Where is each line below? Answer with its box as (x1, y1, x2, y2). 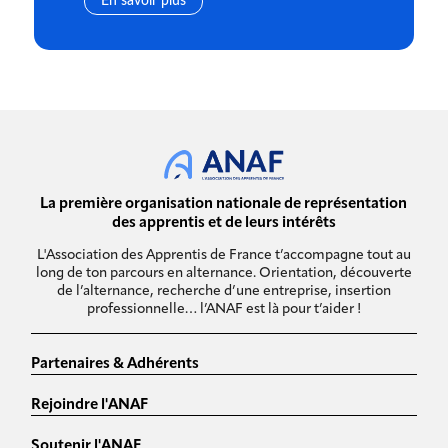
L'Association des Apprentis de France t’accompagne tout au (36, 247, 411, 263)
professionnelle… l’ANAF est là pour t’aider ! (86, 301, 361, 317)
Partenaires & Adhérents (31, 356, 200, 372)
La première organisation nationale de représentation (40, 196, 408, 212)
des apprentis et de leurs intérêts (111, 215, 336, 231)
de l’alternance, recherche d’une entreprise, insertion (56, 283, 391, 299)
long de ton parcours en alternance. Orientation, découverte (35, 265, 412, 281)
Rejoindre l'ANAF (31, 397, 149, 413)
